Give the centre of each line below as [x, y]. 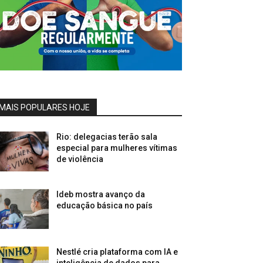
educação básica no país [105, 205]
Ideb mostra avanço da [101, 194]
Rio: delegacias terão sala [107, 136]
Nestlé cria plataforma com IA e [117, 252]
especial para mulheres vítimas [117, 148]
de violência [80, 159]
